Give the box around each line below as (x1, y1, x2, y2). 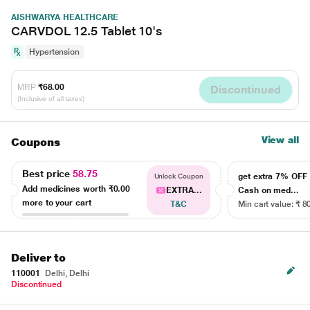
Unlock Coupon (154, 172, 203, 180)
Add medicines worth (22, 183, 109, 194)
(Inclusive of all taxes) (17, 94, 85, 102)
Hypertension (29, 47, 80, 57)
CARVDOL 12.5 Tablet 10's (11, 24, 163, 38)
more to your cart (22, 197, 91, 208)
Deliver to (11, 251, 66, 264)
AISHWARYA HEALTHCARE (11, 12, 119, 22)
